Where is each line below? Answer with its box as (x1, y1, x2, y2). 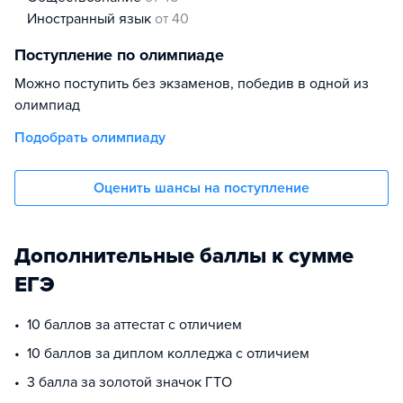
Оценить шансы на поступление (94, 179, 309, 197)
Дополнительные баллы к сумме (14, 243, 354, 269)
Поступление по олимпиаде (14, 45, 224, 65)
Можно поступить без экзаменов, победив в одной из (14, 75, 369, 93)
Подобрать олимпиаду (14, 129, 166, 147)
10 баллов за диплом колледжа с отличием (27, 345, 309, 363)
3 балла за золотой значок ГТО (27, 373, 232, 391)
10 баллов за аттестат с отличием (27, 316, 242, 334)
